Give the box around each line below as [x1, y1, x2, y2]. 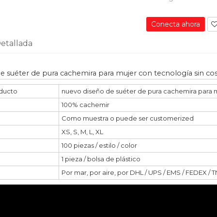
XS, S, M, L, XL [62, 128, 103, 136]
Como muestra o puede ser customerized [62, 114, 194, 123]
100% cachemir [62, 101, 109, 109]
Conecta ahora [151, 20, 201, 29]
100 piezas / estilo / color [62, 141, 137, 150]
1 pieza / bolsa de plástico [62, 155, 140, 163]
